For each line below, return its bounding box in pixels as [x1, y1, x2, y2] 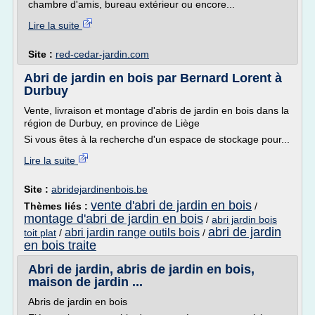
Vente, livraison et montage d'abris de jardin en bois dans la [24, 105, 289, 116]
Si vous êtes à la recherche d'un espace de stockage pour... [24, 134, 290, 145]
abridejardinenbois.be [51, 184, 148, 195]
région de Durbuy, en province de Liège [24, 117, 200, 129]
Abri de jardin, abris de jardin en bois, [28, 262, 255, 276]
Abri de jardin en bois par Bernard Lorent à [24, 71, 282, 85]
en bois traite [24, 238, 96, 252]
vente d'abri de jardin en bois [91, 198, 252, 212]
